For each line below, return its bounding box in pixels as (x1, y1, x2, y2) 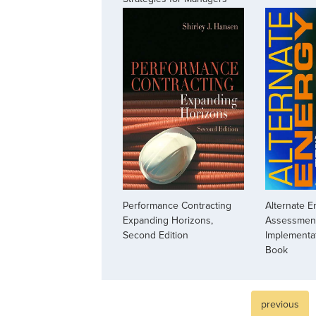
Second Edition (123, 229, 188, 242)
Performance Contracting (123, 200, 231, 212)
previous (261, 298, 299, 311)
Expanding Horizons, (123, 214, 213, 227)
